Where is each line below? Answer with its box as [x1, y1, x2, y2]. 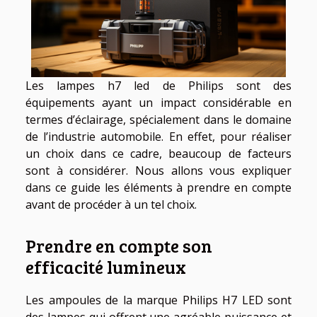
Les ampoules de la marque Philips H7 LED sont [25, 292, 292, 309]
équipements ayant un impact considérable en [25, 94, 292, 110]
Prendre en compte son [25, 234, 212, 258]
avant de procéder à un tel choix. [25, 196, 197, 212]
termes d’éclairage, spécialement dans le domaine [25, 111, 292, 127]
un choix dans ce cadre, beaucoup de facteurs [25, 145, 292, 161]
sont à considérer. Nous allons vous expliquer [25, 162, 292, 178]
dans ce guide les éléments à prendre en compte [25, 179, 292, 195]
